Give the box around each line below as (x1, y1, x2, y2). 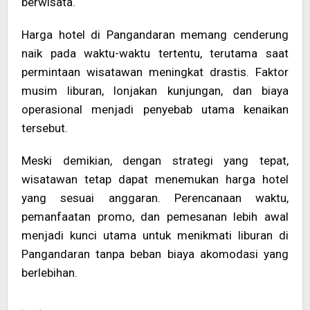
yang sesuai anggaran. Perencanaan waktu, (21, 190, 289, 205)
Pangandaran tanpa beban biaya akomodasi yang (21, 246, 289, 261)
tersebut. (21, 120, 68, 135)
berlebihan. (21, 265, 77, 280)
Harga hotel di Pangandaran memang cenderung (21, 27, 289, 42)
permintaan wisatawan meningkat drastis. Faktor (21, 64, 289, 79)
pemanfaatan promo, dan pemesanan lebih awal (21, 209, 289, 224)
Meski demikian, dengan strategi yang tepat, (21, 153, 289, 167)
